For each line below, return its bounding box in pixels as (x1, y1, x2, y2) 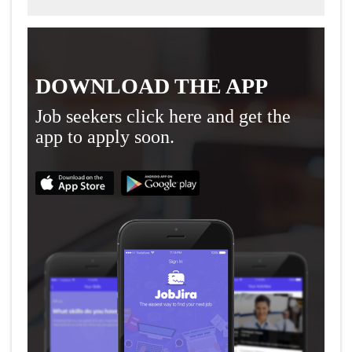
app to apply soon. (35, 126, 174, 148)
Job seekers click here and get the (35, 106, 291, 127)
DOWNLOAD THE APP (35, 74, 268, 99)
